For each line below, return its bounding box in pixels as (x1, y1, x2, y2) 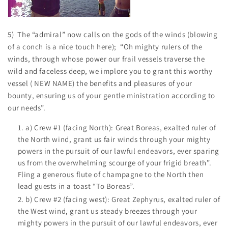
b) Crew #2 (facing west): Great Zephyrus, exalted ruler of (25, 194, 220, 205)
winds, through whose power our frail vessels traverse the (8, 53, 205, 64)
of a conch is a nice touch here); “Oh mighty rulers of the (8, 41, 203, 51)
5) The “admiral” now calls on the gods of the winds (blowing (8, 29, 218, 39)
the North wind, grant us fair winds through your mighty (17, 134, 211, 144)
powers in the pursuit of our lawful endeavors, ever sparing (17, 146, 219, 156)
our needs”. (8, 102, 46, 112)
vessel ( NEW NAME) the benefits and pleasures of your (8, 78, 192, 88)
